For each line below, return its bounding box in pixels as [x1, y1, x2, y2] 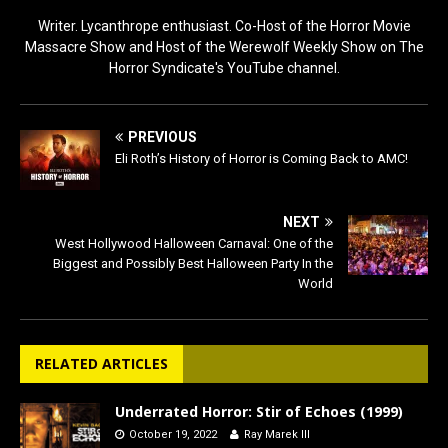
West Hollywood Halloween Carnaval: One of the [55, 235, 333, 251]
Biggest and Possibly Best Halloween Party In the [53, 255, 333, 271]
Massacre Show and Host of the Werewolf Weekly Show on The [24, 38, 424, 55]
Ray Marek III [244, 427, 310, 441]
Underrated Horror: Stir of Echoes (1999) [115, 401, 403, 421]
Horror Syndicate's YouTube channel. [108, 59, 340, 76]
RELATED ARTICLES [35, 353, 168, 373]
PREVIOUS [128, 128, 197, 145]
